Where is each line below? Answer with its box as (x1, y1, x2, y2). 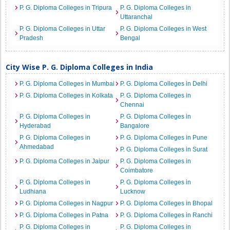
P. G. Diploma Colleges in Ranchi (120, 212, 213, 219)
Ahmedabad (20, 143, 54, 150)
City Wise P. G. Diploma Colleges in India (6, 62, 154, 72)
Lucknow (120, 188, 145, 195)
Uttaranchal (120, 13, 152, 21)
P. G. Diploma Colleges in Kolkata (20, 92, 113, 99)
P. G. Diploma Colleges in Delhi (120, 80, 207, 87)
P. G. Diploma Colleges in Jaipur (20, 158, 110, 165)
